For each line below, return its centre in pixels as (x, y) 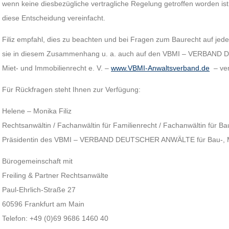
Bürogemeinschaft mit (38, 161)
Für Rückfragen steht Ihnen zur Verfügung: (72, 89)
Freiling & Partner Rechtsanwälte (55, 175)
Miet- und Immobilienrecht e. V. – (57, 68)
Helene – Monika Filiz (37, 111)
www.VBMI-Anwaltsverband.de (161, 68)
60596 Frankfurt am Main (43, 204)
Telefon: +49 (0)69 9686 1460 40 (55, 218)
